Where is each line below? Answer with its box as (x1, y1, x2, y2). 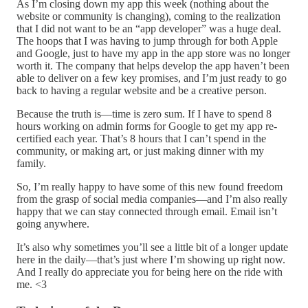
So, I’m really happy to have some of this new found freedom (16, 180, 283, 192)
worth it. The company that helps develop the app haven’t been (16, 59, 289, 71)
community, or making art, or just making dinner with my (16, 144, 264, 157)
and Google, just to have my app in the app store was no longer (16, 47, 290, 59)
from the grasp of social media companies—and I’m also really (16, 192, 287, 205)
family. (16, 157, 46, 169)
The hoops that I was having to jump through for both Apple (16, 34, 278, 47)
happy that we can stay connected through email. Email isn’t (16, 205, 277, 217)
